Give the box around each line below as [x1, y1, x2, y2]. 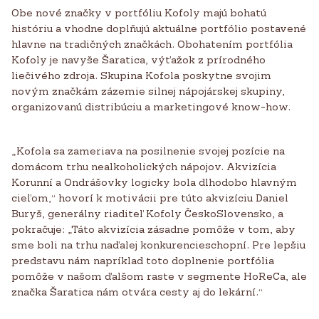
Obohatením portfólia [174, 38, 293, 51]
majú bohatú [203, 6, 266, 19]
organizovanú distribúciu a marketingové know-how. [11, 100, 291, 113]
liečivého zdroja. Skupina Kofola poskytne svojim [11, 69, 271, 82]
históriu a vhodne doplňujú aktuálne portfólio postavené [11, 22, 306, 35]
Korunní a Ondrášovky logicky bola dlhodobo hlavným [11, 176, 297, 189]
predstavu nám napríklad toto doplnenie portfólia [11, 254, 274, 267]
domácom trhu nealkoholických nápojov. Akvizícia [11, 160, 276, 173]
